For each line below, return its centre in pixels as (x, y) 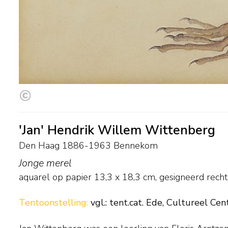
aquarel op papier (55, 177)
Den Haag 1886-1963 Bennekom (88, 145)
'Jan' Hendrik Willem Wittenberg (117, 130)
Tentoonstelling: (55, 203)
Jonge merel (45, 163)
